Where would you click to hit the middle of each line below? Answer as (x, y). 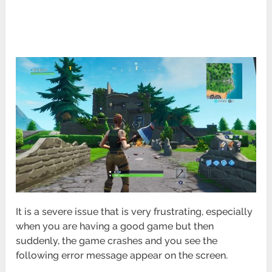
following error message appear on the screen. (122, 256)
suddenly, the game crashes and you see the (117, 241)
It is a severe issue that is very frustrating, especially (134, 212)
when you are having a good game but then (115, 226)
